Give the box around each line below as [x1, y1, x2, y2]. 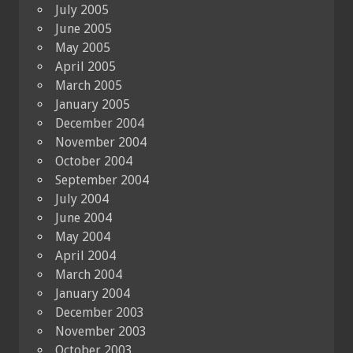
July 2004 [55, 191, 109, 206]
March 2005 [55, 77, 122, 93]
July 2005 [55, 2, 109, 17]
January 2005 [55, 96, 130, 112]
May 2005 [55, 39, 110, 55]
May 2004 [55, 229, 110, 244]
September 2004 [55, 172, 149, 188]
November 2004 [55, 134, 147, 150]
